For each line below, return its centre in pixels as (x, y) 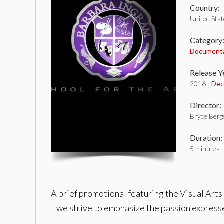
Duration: (206, 138)
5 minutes (205, 149)
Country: (205, 8)
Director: (206, 105)
